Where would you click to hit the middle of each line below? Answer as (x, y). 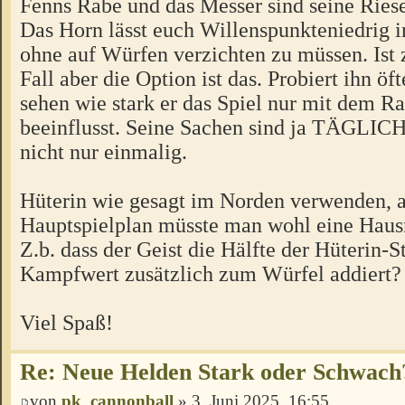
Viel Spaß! (66, 323)
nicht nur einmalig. (104, 152)
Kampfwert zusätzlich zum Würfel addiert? (211, 274)
